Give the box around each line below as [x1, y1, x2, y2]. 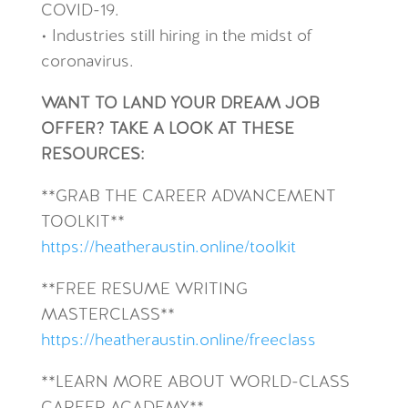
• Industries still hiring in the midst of [40, 28, 312, 46]
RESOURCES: [40, 147, 145, 164]
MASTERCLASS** [40, 307, 175, 324]
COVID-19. [40, 3, 119, 20]
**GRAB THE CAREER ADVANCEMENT [40, 189, 336, 206]
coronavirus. [40, 54, 134, 71]
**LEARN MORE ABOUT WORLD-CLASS [40, 374, 350, 392]
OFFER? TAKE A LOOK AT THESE [40, 121, 294, 138]
